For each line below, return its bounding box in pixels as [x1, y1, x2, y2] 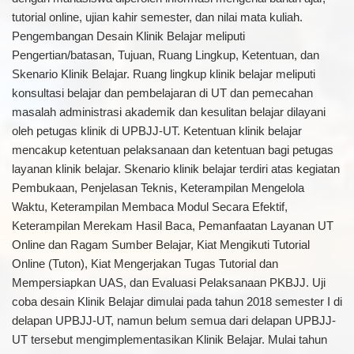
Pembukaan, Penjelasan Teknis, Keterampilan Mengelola [11, 181, 304, 194]
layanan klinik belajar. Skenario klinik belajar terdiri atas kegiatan [11, 162, 340, 175]
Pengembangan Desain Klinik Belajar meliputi [11, 29, 245, 43]
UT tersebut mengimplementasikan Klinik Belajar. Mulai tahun [11, 333, 327, 346]
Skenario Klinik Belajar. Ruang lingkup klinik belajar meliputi [11, 67, 315, 81]
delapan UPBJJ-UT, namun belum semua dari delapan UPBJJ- [11, 314, 336, 327]
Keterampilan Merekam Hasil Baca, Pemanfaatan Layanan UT [11, 219, 333, 232]
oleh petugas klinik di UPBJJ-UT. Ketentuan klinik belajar [11, 124, 302, 137]
